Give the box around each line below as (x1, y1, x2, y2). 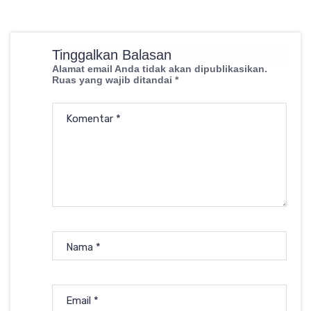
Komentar (66, 112, 116, 125)
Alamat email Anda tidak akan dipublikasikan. (52, 62, 267, 74)
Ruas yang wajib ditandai (52, 74, 175, 85)
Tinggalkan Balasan (52, 47, 171, 62)
